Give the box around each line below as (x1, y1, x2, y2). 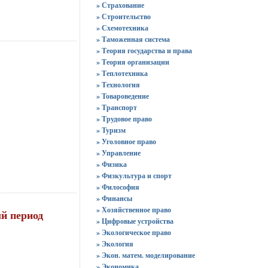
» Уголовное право (96, 136, 156, 147)
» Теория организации (96, 57, 169, 67)
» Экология (96, 239, 133, 249)
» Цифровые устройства (96, 216, 173, 226)
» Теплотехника (96, 68, 148, 78)
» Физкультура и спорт (96, 170, 172, 181)
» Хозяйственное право (96, 205, 171, 215)
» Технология (96, 80, 140, 90)
